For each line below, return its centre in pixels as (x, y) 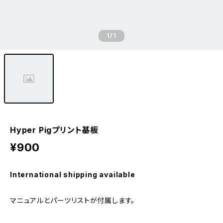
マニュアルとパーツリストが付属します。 (73, 200)
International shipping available (73, 174)
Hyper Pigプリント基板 (54, 130)
